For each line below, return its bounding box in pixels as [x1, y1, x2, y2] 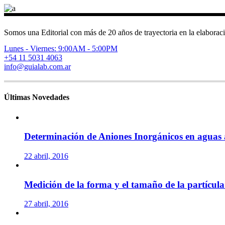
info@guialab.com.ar [4, 62, 71, 71]
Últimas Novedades [4, 93, 69, 102]
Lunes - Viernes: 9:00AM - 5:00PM [4, 44, 118, 53]
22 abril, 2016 [24, 151, 68, 160]
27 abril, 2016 [24, 199, 68, 208]
